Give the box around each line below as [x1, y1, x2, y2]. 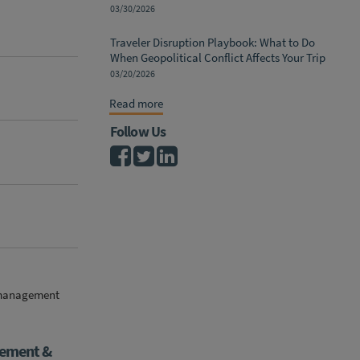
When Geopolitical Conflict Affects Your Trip [110, 50, 325, 66]
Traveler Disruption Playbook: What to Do [110, 35, 315, 51]
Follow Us [110, 122, 166, 141]
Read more [109, 96, 163, 112]
